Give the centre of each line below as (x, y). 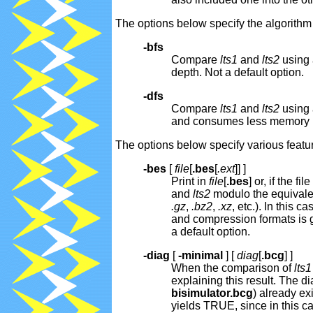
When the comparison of (233, 268)
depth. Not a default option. (238, 73)
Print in (190, 182)
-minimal (201, 256)
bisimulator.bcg (212, 293)
